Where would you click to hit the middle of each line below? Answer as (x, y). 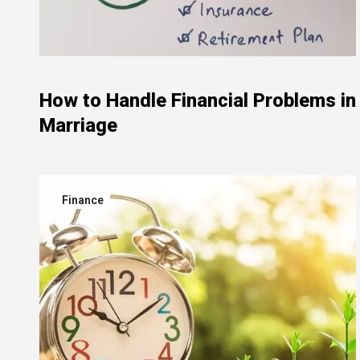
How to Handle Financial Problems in (198, 100)
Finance (83, 200)
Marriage (78, 125)
